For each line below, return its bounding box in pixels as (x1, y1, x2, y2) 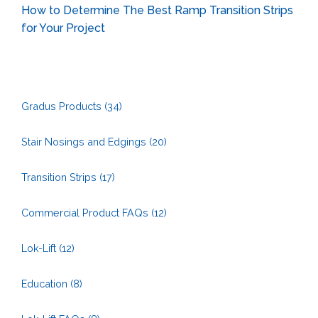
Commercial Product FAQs (21, 206, 151, 219)
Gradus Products (21, 99, 104, 112)
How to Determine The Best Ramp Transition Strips (21, 3, 293, 17)
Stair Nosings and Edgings (21, 135, 149, 148)
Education (21, 277, 70, 290)
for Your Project (21, 21, 105, 35)
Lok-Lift (21, 241, 59, 254)
